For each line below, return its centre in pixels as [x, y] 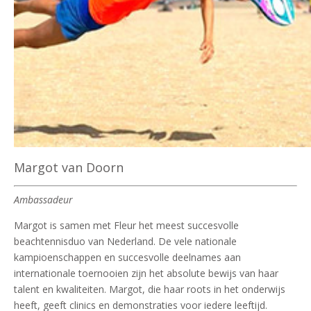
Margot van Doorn [69, 167]
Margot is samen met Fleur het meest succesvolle [126, 225]
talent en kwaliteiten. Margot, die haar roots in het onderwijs [150, 289]
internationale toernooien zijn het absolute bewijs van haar [146, 273]
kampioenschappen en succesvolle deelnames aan [127, 257]
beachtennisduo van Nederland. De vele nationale [125, 241]
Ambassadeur [43, 199]
